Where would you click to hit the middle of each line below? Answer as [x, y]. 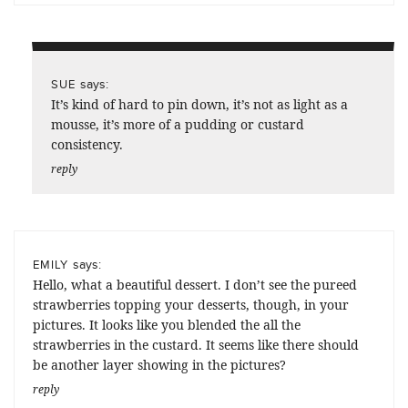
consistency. [87, 144]
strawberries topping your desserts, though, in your [191, 304]
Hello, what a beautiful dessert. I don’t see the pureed [195, 284]
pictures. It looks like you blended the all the [167, 324]
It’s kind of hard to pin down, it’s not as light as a [199, 104]
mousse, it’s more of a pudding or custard [178, 124]
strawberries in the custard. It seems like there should [196, 344]
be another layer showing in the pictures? [159, 364]
